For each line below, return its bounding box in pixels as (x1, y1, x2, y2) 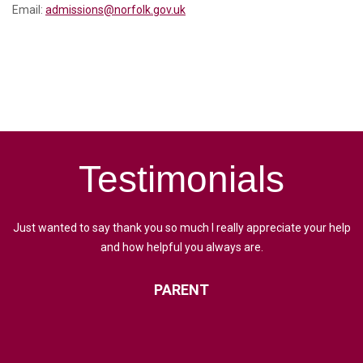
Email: (12, 3, 45, 17)
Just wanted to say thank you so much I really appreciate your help (12, 221, 351, 235)
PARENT (154, 281, 209, 299)
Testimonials (79, 158, 284, 201)
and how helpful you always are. (100, 241, 263, 254)
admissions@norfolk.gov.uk (45, 3, 186, 17)
